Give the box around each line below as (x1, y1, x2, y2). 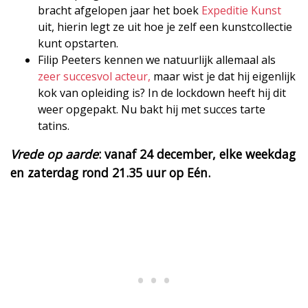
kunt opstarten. (38, 35, 118, 51)
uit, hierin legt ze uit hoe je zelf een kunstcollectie (38, 19, 292, 34)
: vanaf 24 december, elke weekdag (98, 145, 296, 162)
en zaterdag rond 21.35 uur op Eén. (10, 164, 210, 181)
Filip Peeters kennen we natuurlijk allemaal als (38, 52, 276, 67)
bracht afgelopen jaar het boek (38, 2, 201, 18)
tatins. (38, 118, 69, 133)
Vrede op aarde (10, 145, 98, 162)
